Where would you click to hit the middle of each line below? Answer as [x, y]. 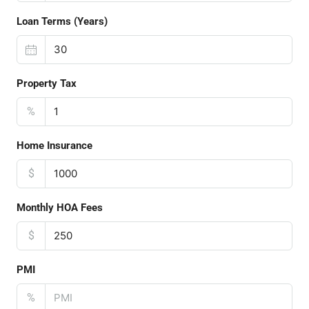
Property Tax [47, 83]
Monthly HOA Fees [60, 208]
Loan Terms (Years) [62, 21]
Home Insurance [54, 146]
